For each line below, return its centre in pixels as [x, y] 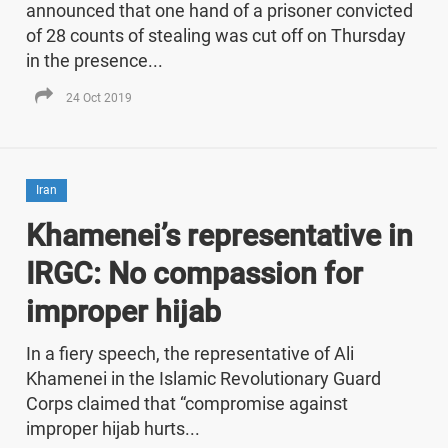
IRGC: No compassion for [194, 273]
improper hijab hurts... [112, 428]
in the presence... [94, 60]
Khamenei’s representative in [219, 235]
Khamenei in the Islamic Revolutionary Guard [203, 378]
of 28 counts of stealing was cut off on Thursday [215, 35]
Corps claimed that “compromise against [186, 403]
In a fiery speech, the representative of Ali [189, 353]
